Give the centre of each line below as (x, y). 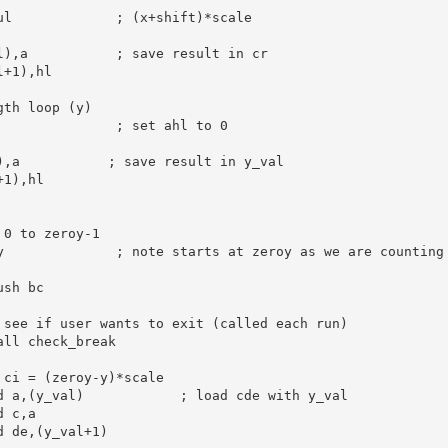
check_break (67, 341)
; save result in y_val (195, 161)
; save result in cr (191, 53)
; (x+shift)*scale (183, 17)
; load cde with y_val (263, 395)
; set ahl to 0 (171, 125)
